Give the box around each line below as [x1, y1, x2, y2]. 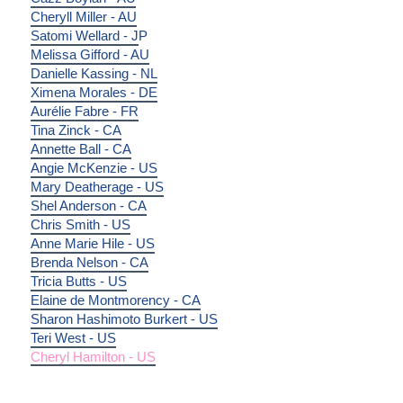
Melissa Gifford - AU [30, 47, 149, 62]
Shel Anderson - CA [30, 198, 147, 213]
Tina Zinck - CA [30, 122, 121, 138]
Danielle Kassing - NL [30, 66, 157, 81]
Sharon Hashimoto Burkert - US [30, 311, 218, 327]
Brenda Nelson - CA [30, 255, 148, 270]
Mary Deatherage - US [30, 179, 164, 194]
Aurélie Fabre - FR [30, 103, 139, 119]
